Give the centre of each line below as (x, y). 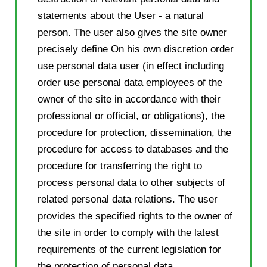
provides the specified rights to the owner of (135, 216)
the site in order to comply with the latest (128, 232)
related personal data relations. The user (128, 199)
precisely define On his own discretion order (136, 49)
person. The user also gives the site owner (132, 32)
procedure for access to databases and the (133, 149)
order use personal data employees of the (130, 82)
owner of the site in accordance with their (129, 99)
